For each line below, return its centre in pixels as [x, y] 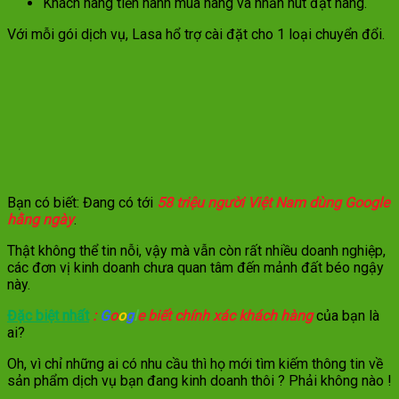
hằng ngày [41, 220]
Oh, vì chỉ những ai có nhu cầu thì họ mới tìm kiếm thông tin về [195, 364]
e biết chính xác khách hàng [225, 316]
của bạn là [346, 316]
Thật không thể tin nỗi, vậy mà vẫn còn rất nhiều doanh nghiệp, [196, 251]
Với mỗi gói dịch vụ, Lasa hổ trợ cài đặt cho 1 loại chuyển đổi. [196, 35]
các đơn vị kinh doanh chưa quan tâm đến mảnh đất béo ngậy [195, 268]
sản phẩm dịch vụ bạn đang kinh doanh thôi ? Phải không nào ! [199, 381]
